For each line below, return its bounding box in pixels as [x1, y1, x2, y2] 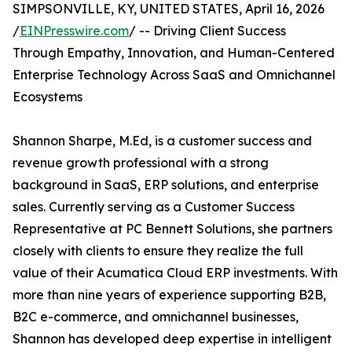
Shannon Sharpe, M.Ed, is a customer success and [13, 133, 312, 148]
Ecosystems [13, 89, 82, 104]
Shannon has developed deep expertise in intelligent [13, 331, 332, 346]
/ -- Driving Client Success [129, 23, 286, 38]
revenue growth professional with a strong [13, 155, 269, 170]
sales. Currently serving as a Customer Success [13, 199, 295, 214]
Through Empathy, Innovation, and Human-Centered [13, 45, 335, 60]
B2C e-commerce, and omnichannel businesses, [13, 309, 299, 324]
